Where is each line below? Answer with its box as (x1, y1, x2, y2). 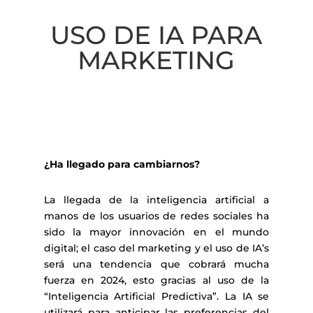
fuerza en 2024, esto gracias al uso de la (43, 274, 270, 286)
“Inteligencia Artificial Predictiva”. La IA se (43, 290, 270, 303)
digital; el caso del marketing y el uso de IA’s (43, 242, 270, 254)
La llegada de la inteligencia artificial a (43, 194, 270, 206)
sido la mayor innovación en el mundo (43, 226, 270, 238)
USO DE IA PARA (50, 20, 263, 50)
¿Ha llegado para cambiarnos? (43, 158, 200, 170)
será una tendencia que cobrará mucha (43, 258, 270, 270)
